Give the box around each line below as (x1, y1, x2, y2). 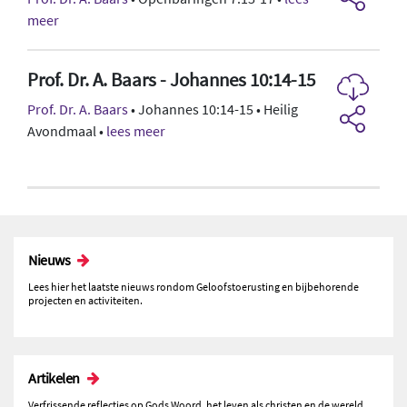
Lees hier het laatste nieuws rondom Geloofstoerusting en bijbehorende (28, 279, 359, 293)
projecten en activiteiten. (28, 293, 143, 307)
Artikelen (28, 368, 80, 387)
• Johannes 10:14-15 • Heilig (128, 99, 298, 118)
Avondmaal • (27, 121, 106, 140)
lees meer (106, 121, 165, 140)
